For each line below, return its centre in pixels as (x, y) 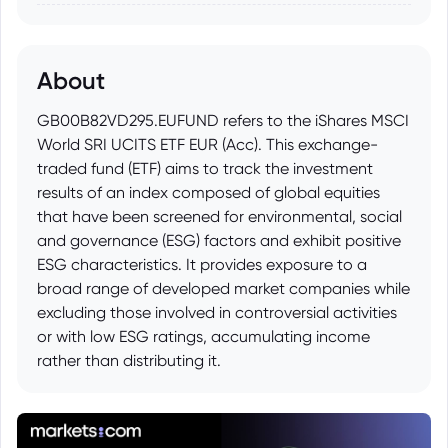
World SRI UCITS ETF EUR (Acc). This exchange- (207, 144)
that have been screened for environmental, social (219, 216)
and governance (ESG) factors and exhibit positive (219, 240)
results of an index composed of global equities (208, 192)
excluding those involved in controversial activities (217, 312)
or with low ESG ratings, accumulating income (203, 336)
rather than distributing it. (129, 360)
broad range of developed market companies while (223, 288)
